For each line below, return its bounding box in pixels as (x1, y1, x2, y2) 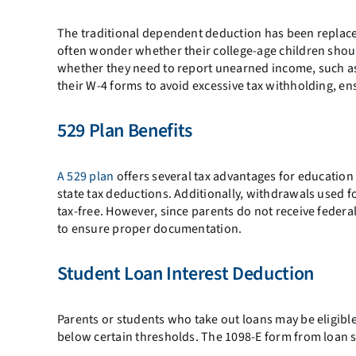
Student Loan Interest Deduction (56, 260, 314, 288)
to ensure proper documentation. (56, 220, 242, 238)
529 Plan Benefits (56, 117, 192, 145)
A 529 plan (56, 168, 114, 186)
